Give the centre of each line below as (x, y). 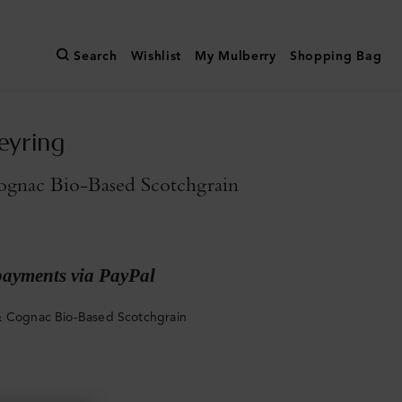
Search (96, 57)
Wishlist (156, 57)
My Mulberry (236, 57)
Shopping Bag (336, 57)
